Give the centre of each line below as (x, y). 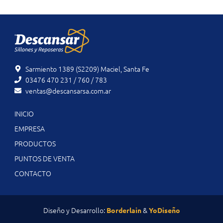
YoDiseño (164, 210)
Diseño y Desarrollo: (75, 210)
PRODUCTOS (35, 144)
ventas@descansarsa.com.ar (68, 91)
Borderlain (124, 210)
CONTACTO (33, 173)
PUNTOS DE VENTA (44, 159)
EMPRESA (29, 129)
